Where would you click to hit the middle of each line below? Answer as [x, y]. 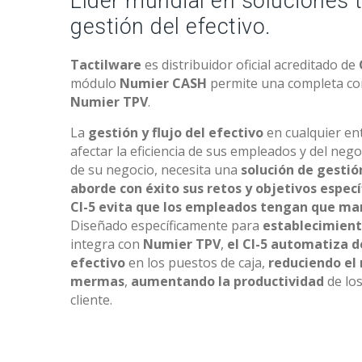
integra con [107, 244]
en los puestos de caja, [197, 263]
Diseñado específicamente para [166, 225]
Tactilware [106, 65]
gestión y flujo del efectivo [176, 133]
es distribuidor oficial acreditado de [250, 65]
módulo [95, 83]
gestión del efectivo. [170, 27]
